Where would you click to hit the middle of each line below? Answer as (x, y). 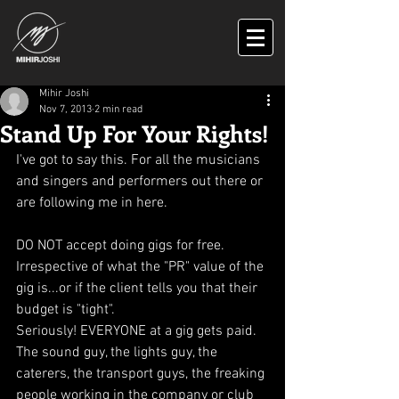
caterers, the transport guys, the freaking (142, 374)
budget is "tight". (67, 310)
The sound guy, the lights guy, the (118, 353)
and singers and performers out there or (141, 182)
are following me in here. (92, 203)
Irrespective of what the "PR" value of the (142, 267)
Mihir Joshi (64, 94)
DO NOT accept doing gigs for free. (122, 246)
